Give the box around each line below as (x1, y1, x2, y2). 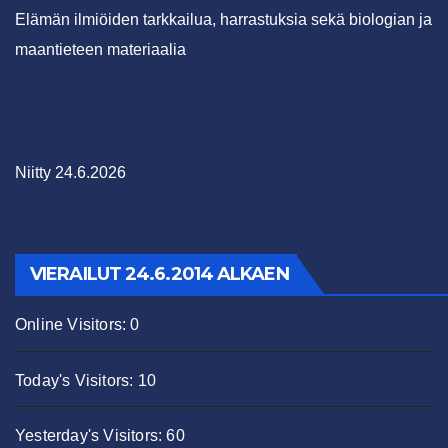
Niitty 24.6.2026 (15, 164, 126, 182)
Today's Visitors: (15, 371, 138, 389)
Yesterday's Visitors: (15, 427, 167, 445)
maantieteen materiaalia (15, 41, 186, 59)
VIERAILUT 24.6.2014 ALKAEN (30, 263, 289, 286)
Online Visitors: (15, 316, 131, 334)
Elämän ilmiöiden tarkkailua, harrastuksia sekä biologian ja (15, 11, 432, 29)
